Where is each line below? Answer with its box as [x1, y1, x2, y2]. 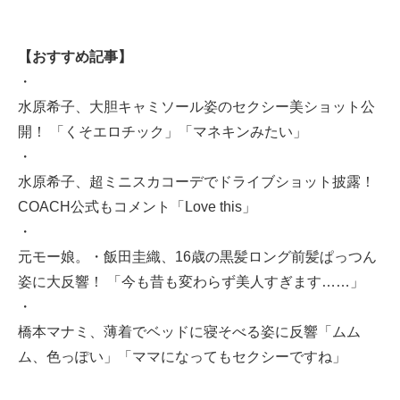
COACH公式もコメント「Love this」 [18, 198, 256, 214]
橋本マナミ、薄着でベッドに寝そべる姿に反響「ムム [18, 323, 361, 339]
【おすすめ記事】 [18, 48, 132, 64]
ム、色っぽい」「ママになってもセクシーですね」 [18, 348, 346, 364]
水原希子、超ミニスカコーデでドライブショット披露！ [18, 173, 375, 189]
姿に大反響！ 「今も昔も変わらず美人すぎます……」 [18, 273, 364, 289]
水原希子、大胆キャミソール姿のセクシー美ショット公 [18, 98, 375, 114]
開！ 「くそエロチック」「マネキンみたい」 [18, 123, 307, 139]
